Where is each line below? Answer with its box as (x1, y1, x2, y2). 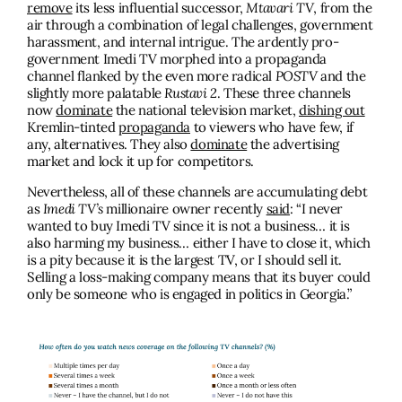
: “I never (290, 199, 344, 217)
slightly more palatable (27, 83, 165, 101)
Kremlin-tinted (27, 118, 118, 135)
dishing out (299, 100, 365, 118)
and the (317, 66, 366, 84)
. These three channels (216, 83, 352, 101)
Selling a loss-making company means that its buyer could (27, 267, 371, 285)
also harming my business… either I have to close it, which (27, 233, 371, 251)
